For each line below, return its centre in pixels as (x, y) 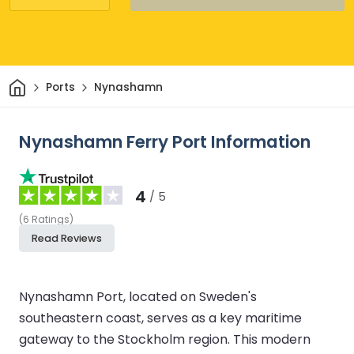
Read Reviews (67, 238)
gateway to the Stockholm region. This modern (165, 339)
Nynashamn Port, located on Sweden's (138, 296)
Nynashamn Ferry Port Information (165, 141)
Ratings (51, 219)
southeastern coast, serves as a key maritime (160, 318)
